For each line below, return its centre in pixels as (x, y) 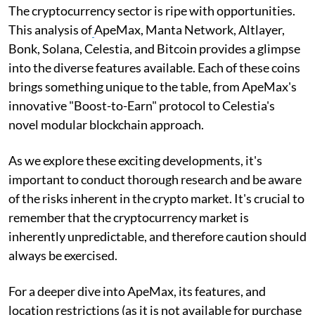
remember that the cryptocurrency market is (129, 217)
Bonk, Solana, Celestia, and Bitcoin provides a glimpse (154, 48)
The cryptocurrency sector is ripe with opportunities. (152, 10)
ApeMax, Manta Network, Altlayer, (189, 29)
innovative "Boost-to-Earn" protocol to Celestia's (142, 105)
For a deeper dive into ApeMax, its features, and (137, 291)
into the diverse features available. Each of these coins (154, 67)
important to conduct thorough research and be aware (155, 179)
